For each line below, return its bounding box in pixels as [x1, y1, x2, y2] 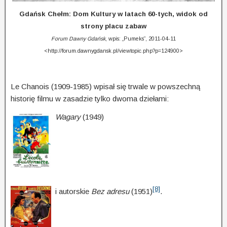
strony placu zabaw [81, 22, 146, 30]
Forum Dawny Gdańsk [51, 35, 105, 42]
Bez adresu [91, 187, 129, 196]
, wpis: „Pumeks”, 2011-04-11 [105, 35, 176, 42]
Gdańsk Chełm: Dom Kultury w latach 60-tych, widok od [19, 10, 208, 18]
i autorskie [55, 187, 91, 196]
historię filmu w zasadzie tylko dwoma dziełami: [11, 94, 169, 103]
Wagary [55, 112, 83, 122]
